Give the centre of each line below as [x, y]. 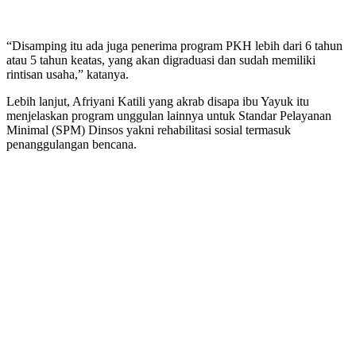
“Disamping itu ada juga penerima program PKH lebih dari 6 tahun [174, 45]
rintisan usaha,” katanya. [68, 74]
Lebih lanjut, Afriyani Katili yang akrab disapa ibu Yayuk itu [158, 101]
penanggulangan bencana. [72, 144]
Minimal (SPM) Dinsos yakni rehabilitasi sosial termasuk [149, 130]
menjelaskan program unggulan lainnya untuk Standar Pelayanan [169, 115]
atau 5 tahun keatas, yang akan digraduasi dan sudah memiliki [161, 60]
